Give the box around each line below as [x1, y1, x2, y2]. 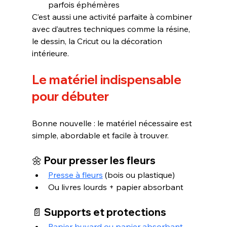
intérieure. [31, 48, 69, 58]
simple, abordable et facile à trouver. [31, 130, 169, 140]
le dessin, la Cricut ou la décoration [31, 35, 164, 46]
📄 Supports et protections [31, 205, 166, 218]
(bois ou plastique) [102, 169, 175, 180]
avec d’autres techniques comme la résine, [31, 23, 192, 34]
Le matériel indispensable [31, 71, 184, 87]
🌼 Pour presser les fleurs [31, 154, 156, 167]
